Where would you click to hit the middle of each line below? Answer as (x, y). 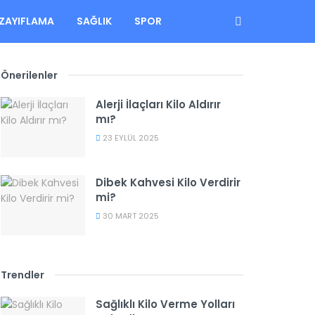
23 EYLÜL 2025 (130, 138)
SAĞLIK (94, 21)
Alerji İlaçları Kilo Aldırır (158, 104)
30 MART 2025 (130, 216)
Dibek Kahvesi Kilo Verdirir (168, 182)
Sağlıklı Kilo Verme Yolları (165, 304)
